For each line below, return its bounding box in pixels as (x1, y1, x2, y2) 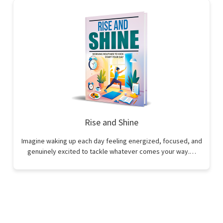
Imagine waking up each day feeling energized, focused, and (21, 136, 202, 145)
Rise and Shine (85, 116, 138, 128)
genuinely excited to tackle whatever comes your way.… (27, 147, 196, 156)
